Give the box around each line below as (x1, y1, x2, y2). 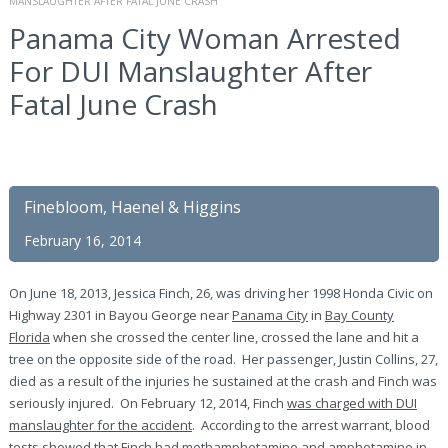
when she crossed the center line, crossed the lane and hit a (49, 328, 419, 346)
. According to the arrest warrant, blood (191, 416, 430, 434)
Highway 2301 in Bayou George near (8, 306, 232, 324)
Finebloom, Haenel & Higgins (23, 196, 241, 218)
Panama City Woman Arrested (8, 19, 401, 57)
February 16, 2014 (23, 231, 141, 250)
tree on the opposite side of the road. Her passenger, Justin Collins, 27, (8, 350, 438, 368)
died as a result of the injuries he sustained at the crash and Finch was (8, 372, 437, 390)
